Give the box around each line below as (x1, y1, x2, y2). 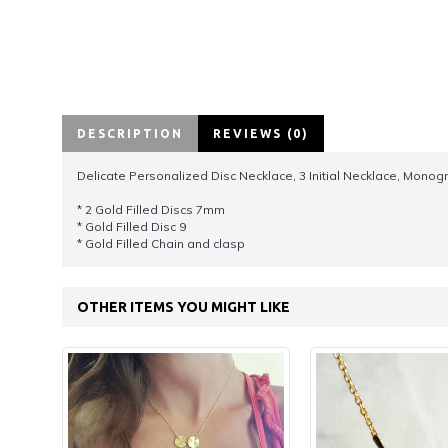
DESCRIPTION (77, 127, 183, 140)
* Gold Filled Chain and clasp (77, 236, 245, 251)
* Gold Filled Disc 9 (77, 219, 186, 234)
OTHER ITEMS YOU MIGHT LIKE (77, 299, 290, 315)
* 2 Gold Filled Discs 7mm (77, 202, 225, 217)
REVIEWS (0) (213, 127, 309, 140)
